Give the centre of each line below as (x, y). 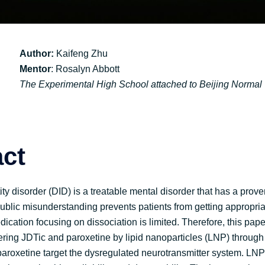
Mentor (35, 69)
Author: (37, 53)
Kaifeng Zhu (81, 53)
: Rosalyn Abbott (85, 69)
